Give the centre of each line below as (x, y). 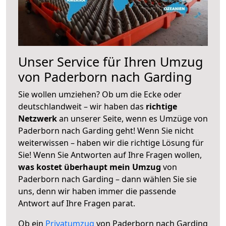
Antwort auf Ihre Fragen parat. (77, 203)
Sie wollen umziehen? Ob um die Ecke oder (100, 94)
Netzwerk (39, 118)
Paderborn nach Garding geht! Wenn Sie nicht (106, 130)
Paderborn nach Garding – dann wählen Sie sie (107, 179)
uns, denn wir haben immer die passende (97, 191)
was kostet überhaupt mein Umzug (90, 167)
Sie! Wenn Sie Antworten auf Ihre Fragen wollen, (110, 155)
